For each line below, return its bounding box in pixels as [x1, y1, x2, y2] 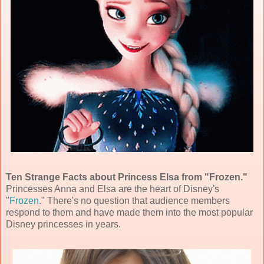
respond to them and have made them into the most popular [6, 207, 253, 217]
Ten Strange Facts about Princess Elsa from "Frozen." [6, 171, 247, 182]
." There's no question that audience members [39, 195, 230, 206]
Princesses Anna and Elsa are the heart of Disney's [6, 183, 219, 194]
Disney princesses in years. [6, 219, 121, 229]
